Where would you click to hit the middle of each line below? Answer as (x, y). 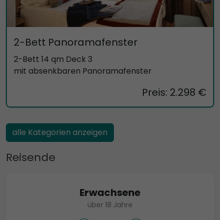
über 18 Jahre (110, 205)
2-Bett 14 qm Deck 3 (53, 59)
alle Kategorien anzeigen (60, 132)
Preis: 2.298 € (174, 92)
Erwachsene (110, 192)
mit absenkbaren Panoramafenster (83, 71)
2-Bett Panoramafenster (76, 42)
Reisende (31, 157)
